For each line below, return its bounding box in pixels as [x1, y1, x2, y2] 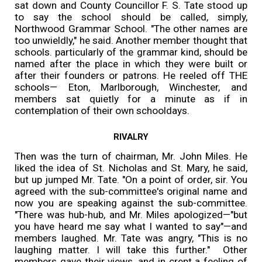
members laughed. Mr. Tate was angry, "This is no [15, 232, 247, 244]
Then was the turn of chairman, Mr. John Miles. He [15, 150, 247, 162]
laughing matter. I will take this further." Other [15, 243, 247, 256]
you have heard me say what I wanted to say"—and [15, 220, 247, 232]
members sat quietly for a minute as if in [15, 92, 247, 105]
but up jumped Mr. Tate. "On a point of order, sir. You [15, 173, 247, 185]
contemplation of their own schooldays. [15, 104, 192, 116]
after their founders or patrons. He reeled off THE [15, 69, 247, 81]
